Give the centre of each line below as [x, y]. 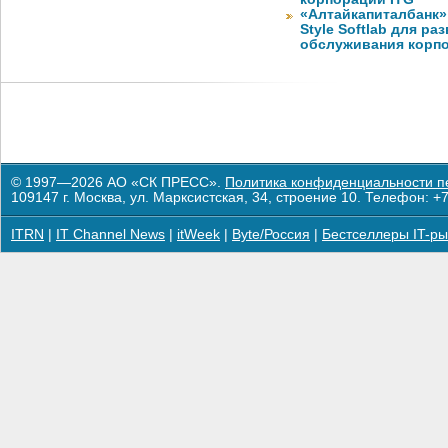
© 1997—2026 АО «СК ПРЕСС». [118, 182]
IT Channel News [110, 234]
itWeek [198, 234]
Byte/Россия [271, 234]
